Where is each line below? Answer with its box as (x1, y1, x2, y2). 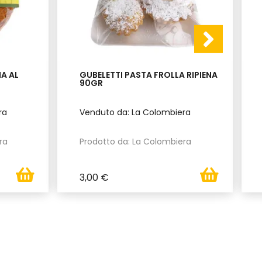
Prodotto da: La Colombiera (80, 135, 192, 147)
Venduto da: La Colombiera (80, 106, 191, 118)
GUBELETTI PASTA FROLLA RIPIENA (80, 68, 218, 81)
